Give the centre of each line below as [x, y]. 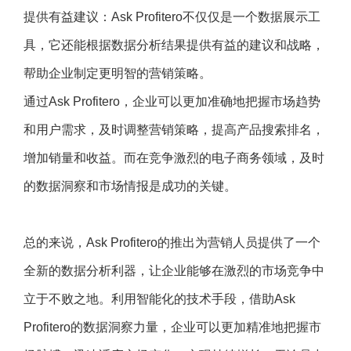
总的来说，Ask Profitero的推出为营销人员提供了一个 [172, 243]
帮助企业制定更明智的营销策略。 [118, 74]
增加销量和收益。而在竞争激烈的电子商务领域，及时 [174, 158]
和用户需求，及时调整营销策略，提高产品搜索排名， [174, 130]
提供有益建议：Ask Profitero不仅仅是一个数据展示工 [172, 17]
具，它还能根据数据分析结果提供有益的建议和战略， [174, 45]
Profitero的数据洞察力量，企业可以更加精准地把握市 [172, 327]
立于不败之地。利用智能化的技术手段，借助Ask [159, 299]
